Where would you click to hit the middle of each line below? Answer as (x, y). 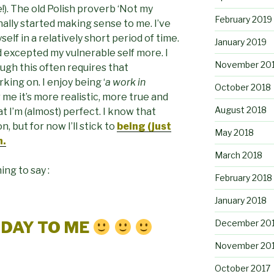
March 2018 (238, 155)
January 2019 (240, 42)
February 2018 (243, 177)
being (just (144, 126)
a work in (125, 82)
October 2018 (243, 87)
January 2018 (240, 200)
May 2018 (234, 132)
